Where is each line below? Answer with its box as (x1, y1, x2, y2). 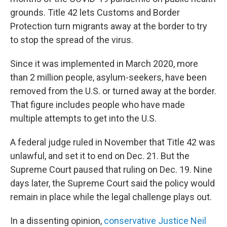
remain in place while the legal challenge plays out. (10, 192, 212, 202)
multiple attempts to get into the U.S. (10, 113, 157, 124)
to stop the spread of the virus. (10, 34, 133, 45)
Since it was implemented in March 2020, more (10, 58, 198, 69)
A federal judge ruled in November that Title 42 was (10, 137, 215, 147)
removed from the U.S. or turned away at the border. (10, 86, 216, 96)
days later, (10, 178, 50, 188)
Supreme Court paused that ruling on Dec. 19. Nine (10, 164, 212, 175)
